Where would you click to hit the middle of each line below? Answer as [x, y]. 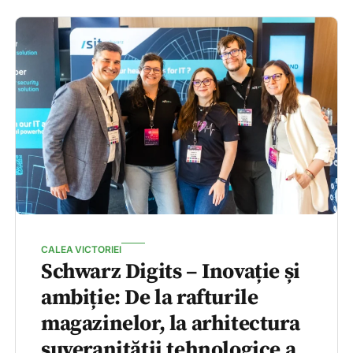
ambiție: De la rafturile [150, 298]
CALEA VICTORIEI [81, 250]
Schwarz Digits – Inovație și [171, 272]
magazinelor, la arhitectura [171, 324]
